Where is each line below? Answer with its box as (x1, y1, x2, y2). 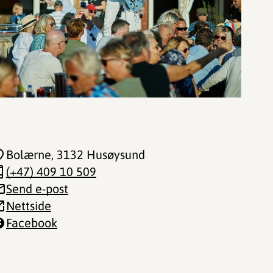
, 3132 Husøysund (51, 147, 145, 161)
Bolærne (6, 147, 51, 161)
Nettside (6, 199, 51, 213)
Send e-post (6, 182, 68, 196)
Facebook (6, 216, 57, 230)
